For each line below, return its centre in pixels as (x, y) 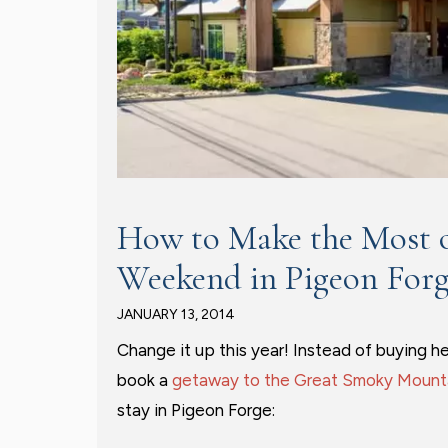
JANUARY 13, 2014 (176, 314)
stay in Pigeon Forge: (196, 410)
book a (144, 380)
